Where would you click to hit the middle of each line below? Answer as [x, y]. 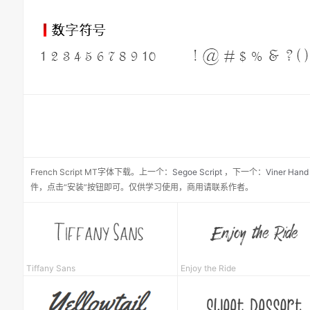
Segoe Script [197, 172]
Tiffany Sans [51, 268]
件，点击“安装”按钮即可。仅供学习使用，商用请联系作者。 [142, 187]
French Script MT [64, 172]
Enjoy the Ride [208, 268]
